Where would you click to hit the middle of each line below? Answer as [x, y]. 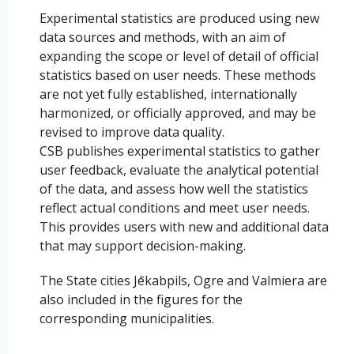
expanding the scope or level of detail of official [179, 56]
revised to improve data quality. [132, 132]
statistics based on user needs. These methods [178, 75]
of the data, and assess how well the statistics [174, 188]
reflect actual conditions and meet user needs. [175, 207]
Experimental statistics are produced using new [179, 18]
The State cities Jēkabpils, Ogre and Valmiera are [183, 280]
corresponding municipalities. [127, 318]
